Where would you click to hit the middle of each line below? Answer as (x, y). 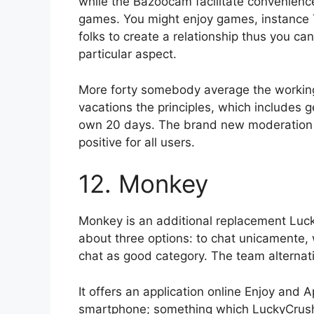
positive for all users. (137, 142)
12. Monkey (143, 184)
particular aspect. (128, 54)
